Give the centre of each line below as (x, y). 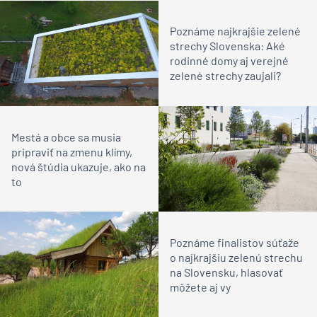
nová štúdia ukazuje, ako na (79, 166)
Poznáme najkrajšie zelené (235, 31)
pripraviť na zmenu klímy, (72, 151)
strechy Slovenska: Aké (227, 46)
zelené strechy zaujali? (225, 76)
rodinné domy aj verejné (229, 61)
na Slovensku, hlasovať (226, 272)
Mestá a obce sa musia (66, 137)
